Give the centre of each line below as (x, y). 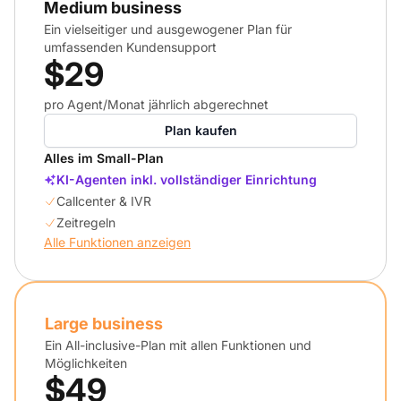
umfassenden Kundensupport (130, 47)
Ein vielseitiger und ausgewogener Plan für (168, 30)
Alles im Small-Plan (104, 158)
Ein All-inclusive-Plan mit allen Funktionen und (178, 346)
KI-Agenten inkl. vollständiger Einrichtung (187, 180)
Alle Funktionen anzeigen (117, 243)
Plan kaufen (200, 131)
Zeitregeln (86, 223)
